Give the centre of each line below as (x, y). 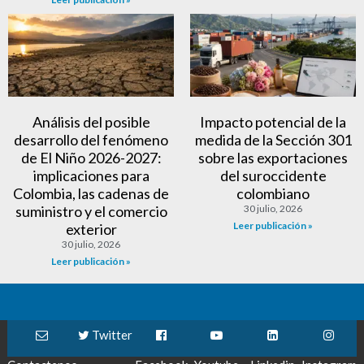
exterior (91, 229)
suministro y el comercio (91, 211)
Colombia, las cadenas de (91, 193)
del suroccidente (273, 175)
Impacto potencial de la (273, 121)
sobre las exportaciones (273, 157)
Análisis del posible (91, 121)
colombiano (273, 193)
